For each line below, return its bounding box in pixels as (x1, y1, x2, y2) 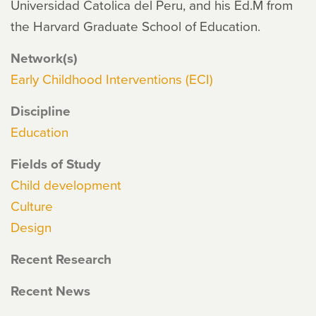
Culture (11, 196, 53, 215)
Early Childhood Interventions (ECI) (11, 69, 213, 88)
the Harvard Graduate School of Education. (11, 16, 260, 35)
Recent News (11, 281, 90, 300)
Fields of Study (11, 154, 101, 174)
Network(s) (11, 48, 78, 68)
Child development (11, 175, 121, 194)
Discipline (11, 101, 71, 121)
